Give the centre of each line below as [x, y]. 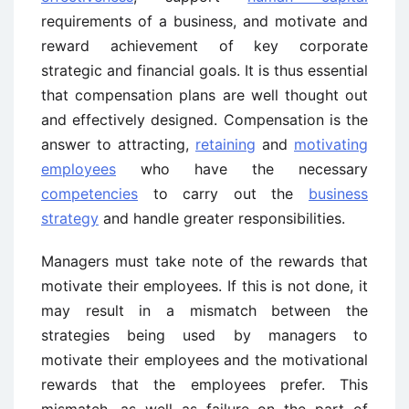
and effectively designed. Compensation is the [204, 120]
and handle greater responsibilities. [222, 218]
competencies [89, 194]
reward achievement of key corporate [204, 46]
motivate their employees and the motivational [204, 360]
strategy [70, 218]
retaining [225, 144]
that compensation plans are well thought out [204, 95]
